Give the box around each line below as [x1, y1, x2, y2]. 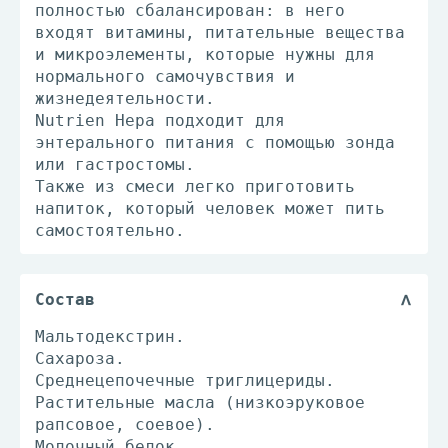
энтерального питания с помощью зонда [35, 133, 395, 152]
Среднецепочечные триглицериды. [35, 371, 335, 390]
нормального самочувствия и [35, 67, 295, 86]
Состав [35, 290, 95, 309]
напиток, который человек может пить [35, 199, 385, 218]
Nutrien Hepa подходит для [35, 111, 285, 130]
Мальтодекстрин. [35, 327, 185, 346]
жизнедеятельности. [35, 89, 215, 108]
